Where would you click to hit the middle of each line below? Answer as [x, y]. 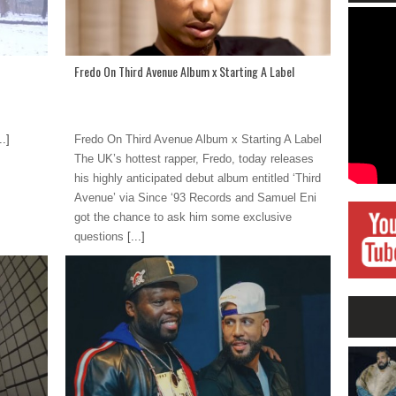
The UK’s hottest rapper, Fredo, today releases [194, 159]
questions [99, 237]
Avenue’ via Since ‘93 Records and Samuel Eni [195, 198]
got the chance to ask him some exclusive [183, 217]
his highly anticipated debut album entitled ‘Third [198, 179]
